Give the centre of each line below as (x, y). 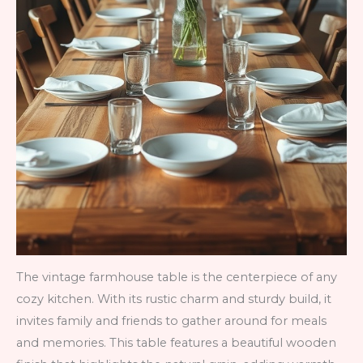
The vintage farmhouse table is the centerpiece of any (177, 278)
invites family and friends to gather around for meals (171, 321)
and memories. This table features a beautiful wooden (176, 343)
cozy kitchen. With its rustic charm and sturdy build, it (174, 299)
